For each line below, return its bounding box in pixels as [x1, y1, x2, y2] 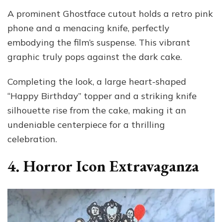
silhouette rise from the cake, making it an [7, 105, 186, 116]
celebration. [7, 133, 57, 145]
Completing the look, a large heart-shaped [7, 76, 186, 87]
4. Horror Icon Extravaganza [7, 156, 199, 176]
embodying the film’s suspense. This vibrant [7, 37, 190, 48]
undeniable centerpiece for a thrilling [7, 119, 165, 130]
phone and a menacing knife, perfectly [7, 22, 169, 34]
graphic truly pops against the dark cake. [7, 51, 182, 62]
